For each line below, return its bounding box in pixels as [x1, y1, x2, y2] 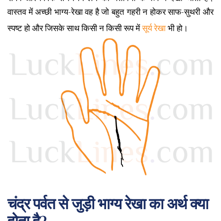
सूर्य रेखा [142, 24, 166, 34]
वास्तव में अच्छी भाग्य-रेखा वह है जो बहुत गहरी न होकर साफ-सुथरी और [7, 7, 214, 17]
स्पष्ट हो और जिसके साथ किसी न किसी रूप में [7, 24, 142, 34]
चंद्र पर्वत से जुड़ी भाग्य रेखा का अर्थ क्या [7, 195, 208, 213]
